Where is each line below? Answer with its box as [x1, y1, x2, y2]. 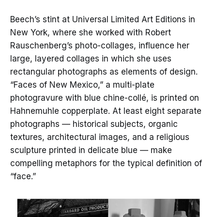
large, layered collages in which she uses [10, 53, 171, 63]
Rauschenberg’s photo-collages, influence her [10, 40, 189, 50]
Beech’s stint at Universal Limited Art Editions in [10, 14, 195, 24]
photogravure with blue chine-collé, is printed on [10, 93, 199, 103]
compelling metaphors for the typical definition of [10, 158, 202, 168]
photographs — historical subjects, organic [10, 119, 178, 129]
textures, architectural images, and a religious [10, 132, 189, 142]
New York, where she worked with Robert [10, 27, 171, 37]
